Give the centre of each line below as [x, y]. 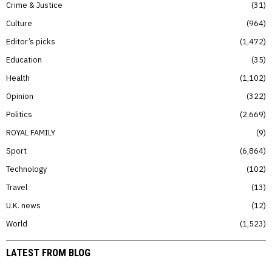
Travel [17, 187]
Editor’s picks [31, 41]
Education [24, 59]
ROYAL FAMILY [31, 132]
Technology [26, 168]
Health [18, 77]
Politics [19, 114]
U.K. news [23, 205]
